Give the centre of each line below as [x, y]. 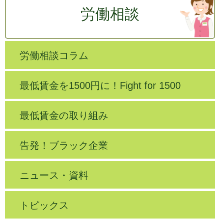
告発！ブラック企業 [64, 145]
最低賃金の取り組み [64, 115]
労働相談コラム [54, 55]
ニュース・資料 [54, 175]
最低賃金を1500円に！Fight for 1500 [100, 85]
